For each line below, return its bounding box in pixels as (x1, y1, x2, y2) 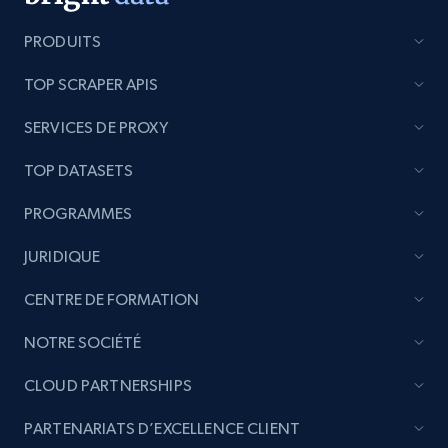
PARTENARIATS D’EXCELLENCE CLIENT (24, 418, 301, 438)
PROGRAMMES (24, 203, 132, 223)
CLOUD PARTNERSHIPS (24, 375, 192, 395)
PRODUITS (24, 31, 102, 51)
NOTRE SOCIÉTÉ (24, 332, 141, 352)
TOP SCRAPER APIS (24, 74, 158, 94)
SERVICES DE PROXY (24, 117, 168, 137)
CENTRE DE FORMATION (24, 289, 199, 309)
